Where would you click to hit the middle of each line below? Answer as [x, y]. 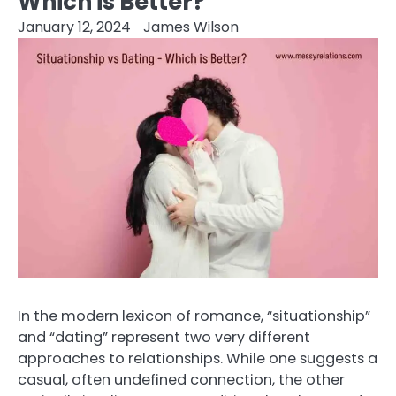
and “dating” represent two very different [164, 337]
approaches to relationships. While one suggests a [198, 358]
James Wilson [191, 27]
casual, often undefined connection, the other [181, 379]
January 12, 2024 [74, 27]
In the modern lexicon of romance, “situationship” [194, 316]
